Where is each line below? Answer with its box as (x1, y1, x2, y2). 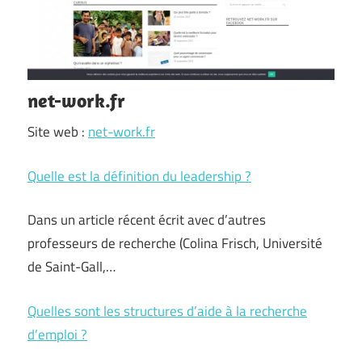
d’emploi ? (27, 323, 87, 345)
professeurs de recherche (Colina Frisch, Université (27, 233, 322, 254)
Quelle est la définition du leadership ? (27, 165, 251, 187)
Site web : (27, 121, 88, 142)
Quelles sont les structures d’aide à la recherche (27, 300, 307, 322)
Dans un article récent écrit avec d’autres (27, 209, 266, 230)
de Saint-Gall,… (27, 256, 116, 277)
